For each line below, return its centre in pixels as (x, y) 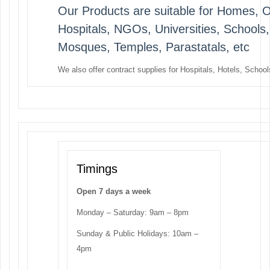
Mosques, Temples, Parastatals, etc (154, 47)
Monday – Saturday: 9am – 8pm (133, 213)
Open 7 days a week (114, 192)
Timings (97, 169)
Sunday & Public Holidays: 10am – (137, 234)
